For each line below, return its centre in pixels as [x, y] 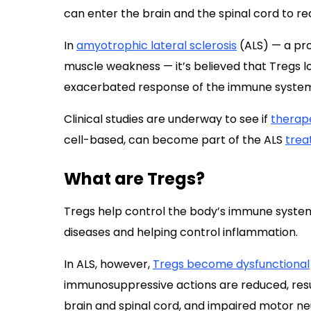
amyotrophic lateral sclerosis [157, 45]
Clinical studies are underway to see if [167, 119]
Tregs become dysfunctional [231, 264]
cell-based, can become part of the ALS [175, 140]
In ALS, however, [108, 264]
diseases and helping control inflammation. [181, 232]
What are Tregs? [134, 179]
